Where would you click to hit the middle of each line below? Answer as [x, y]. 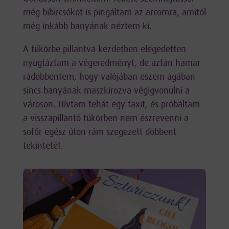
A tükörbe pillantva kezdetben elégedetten [104, 50]
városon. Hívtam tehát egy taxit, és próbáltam [111, 105]
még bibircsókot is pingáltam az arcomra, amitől [114, 13]
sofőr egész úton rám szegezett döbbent [99, 132]
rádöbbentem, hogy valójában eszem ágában [109, 77]
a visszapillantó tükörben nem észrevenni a [106, 119]
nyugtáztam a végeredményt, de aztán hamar [111, 63]
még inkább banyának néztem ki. [87, 27]
